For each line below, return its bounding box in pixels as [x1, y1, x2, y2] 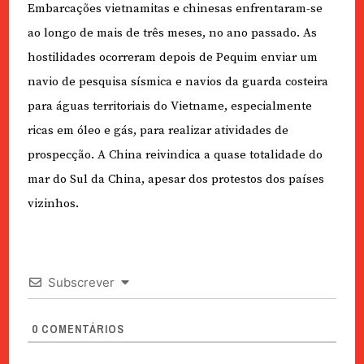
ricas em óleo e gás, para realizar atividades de [27, 122, 288, 138]
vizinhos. [27, 195, 79, 211]
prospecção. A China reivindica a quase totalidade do [27, 146, 323, 162]
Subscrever [47, 274, 115, 290]
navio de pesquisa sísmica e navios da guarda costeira [27, 73, 328, 89]
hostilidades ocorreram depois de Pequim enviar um [27, 49, 318, 65]
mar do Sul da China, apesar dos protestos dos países [27, 171, 324, 187]
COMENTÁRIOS [37, 321, 124, 336]
